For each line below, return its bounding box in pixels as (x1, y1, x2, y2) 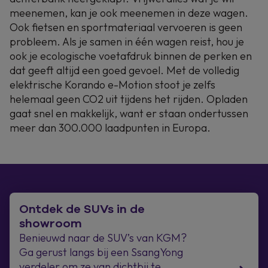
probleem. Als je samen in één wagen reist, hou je (10, 35, 244, 48)
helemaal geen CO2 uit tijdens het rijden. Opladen (10, 92, 248, 106)
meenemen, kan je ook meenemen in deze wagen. (10, 6, 248, 20)
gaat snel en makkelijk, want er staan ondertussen (10, 106, 248, 120)
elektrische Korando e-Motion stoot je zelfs (10, 78, 215, 92)
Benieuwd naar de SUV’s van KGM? (19, 231, 187, 245)
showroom (19, 215, 82, 232)
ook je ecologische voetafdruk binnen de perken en (10, 49, 252, 63)
